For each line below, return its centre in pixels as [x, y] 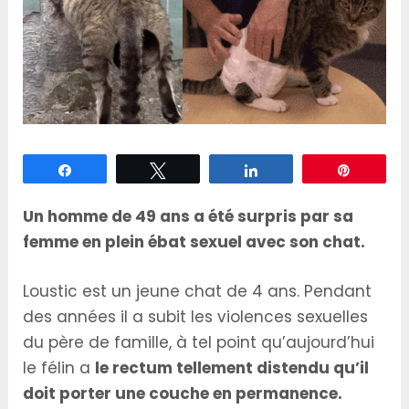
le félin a [59, 367]
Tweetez [200, 169]
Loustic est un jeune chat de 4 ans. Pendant [198, 291]
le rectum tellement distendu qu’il [232, 367]
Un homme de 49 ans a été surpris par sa [189, 216]
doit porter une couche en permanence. [183, 393]
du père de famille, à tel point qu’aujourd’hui [199, 342]
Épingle [383, 169]
